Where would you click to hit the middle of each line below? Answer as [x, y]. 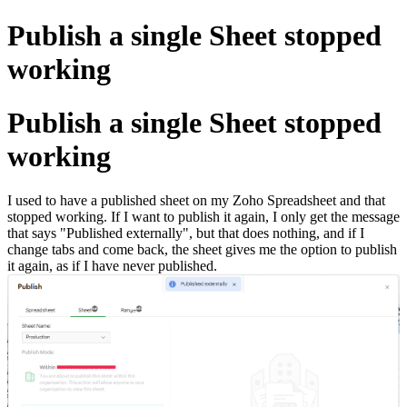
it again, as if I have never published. [112, 266]
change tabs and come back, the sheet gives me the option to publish [202, 250]
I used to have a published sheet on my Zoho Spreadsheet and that [196, 201]
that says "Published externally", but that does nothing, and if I [186, 233]
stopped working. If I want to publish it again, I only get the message [203, 217]
